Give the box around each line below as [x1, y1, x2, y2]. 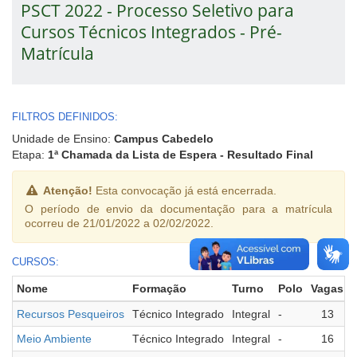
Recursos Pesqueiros [17, 307, 124, 320]
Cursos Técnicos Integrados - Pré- [20, 20, 282, 44]
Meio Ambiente [17, 331, 92, 345]
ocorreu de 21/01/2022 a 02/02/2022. [25, 216, 214, 229]
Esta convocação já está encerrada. [92, 183, 277, 197]
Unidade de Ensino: [12, 131, 114, 145]
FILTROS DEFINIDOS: [12, 110, 118, 123]
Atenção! [42, 183, 92, 197]
